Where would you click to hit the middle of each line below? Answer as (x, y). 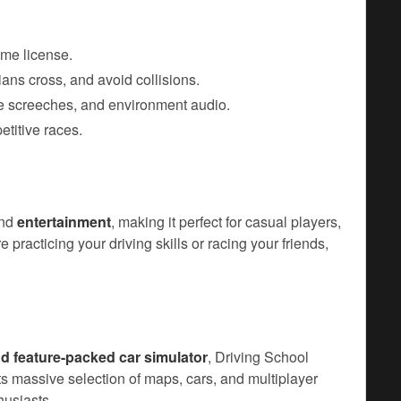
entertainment (64, 222)
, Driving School (258, 357)
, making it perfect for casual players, (226, 222)
